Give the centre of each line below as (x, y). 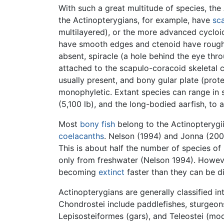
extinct (111, 172)
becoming (78, 172)
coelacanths (81, 136)
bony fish (97, 124)
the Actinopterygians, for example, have (135, 20)
